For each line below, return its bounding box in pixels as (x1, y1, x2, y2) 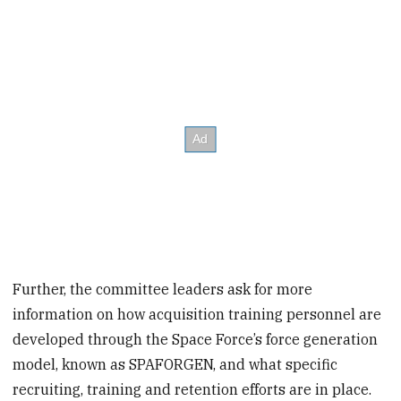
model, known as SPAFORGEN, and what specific (13, 355, 338, 374)
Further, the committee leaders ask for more (13, 280, 313, 299)
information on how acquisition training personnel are (13, 305, 382, 324)
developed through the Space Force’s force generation (13, 330, 379, 349)
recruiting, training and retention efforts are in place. (13, 380, 372, 399)
